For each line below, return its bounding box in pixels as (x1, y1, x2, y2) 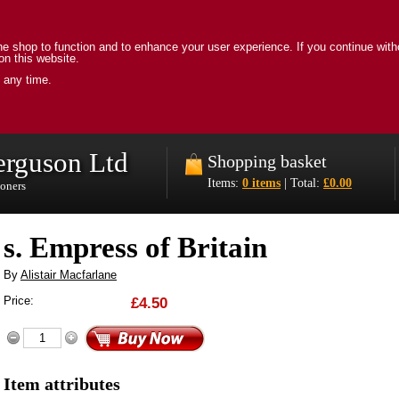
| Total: (281, 175, 323, 190)
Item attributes (4, 373, 120, 394)
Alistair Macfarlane (20, 267, 117, 281)
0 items (242, 175, 281, 190)
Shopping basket (208, 151, 327, 171)
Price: (4, 294, 34, 308)
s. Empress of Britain (4, 231, 267, 264)
